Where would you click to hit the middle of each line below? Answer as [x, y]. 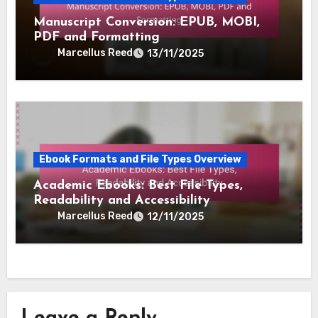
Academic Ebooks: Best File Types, [138, 185]
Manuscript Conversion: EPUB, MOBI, [147, 22]
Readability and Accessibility [122, 200]
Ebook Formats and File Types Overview [141, 159]
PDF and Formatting [97, 37]
